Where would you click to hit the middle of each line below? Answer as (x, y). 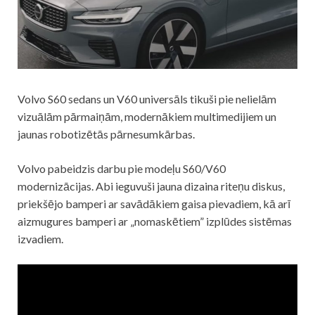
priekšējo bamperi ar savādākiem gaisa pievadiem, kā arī (154, 203)
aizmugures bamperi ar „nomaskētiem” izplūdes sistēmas (155, 221)
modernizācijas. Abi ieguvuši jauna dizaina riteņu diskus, (151, 186)
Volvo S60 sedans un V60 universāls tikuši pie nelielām (147, 98)
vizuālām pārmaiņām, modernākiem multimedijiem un (147, 116)
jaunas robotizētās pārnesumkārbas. (106, 134)
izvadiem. (40, 238)
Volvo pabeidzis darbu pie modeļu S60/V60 (122, 168)
